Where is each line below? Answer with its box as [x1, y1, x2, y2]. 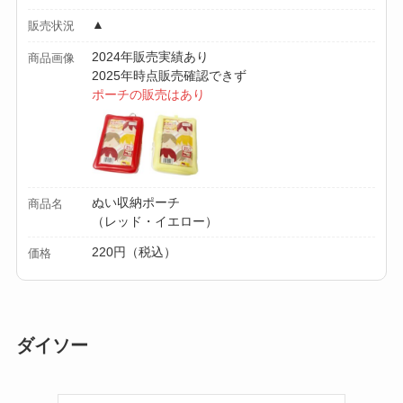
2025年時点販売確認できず [92, 67, 247, 83]
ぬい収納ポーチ [92, 194, 181, 210]
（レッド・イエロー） [92, 213, 219, 228]
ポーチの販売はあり [92, 86, 206, 102]
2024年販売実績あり [92, 49, 210, 64]
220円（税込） [92, 244, 177, 259]
